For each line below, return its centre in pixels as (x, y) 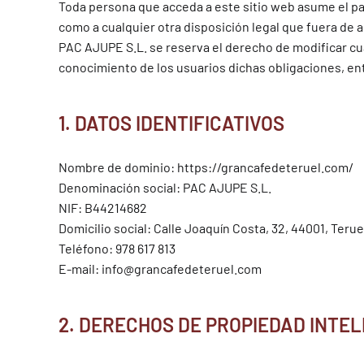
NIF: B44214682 (103, 208)
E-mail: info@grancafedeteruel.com (160, 269)
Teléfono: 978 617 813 (117, 248)
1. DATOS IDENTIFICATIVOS (171, 123)
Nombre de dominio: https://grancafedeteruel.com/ (206, 167)
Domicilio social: (106, 228)
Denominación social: (121, 187)
